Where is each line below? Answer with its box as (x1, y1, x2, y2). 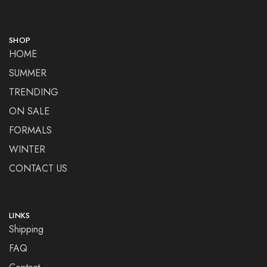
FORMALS (9, 123, 52, 137)
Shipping (9, 222, 44, 236)
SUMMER (9, 66, 46, 80)
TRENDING (9, 85, 58, 99)
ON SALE (9, 104, 49, 118)
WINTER (9, 142, 45, 156)
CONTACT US (9, 161, 67, 175)
